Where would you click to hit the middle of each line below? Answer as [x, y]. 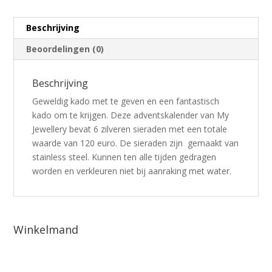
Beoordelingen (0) [65, 49]
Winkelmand [46, 230]
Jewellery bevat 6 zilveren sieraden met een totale [130, 129]
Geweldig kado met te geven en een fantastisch [126, 101]
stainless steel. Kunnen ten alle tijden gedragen [124, 157]
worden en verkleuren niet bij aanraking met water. [132, 171]
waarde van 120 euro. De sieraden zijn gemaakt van [136, 143]
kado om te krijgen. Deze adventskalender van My [131, 115]
